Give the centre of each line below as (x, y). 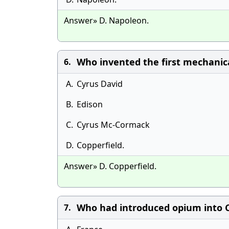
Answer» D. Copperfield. (110, 166)
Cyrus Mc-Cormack (113, 125)
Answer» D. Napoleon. (106, 20)
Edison (90, 104)
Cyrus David (100, 84)
